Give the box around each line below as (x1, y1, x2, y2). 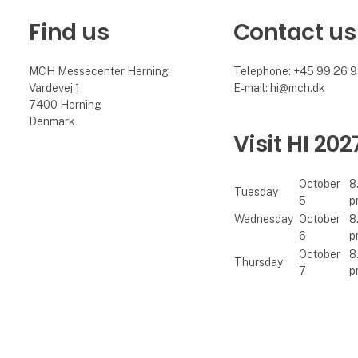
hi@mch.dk (269, 81, 325, 94)
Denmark (29, 114, 76, 128)
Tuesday (233, 185, 285, 198)
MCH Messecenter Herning (29, 64, 169, 78)
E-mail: (233, 81, 270, 94)
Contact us (233, 16, 356, 48)
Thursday (233, 255, 285, 268)
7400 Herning (29, 97, 102, 111)
